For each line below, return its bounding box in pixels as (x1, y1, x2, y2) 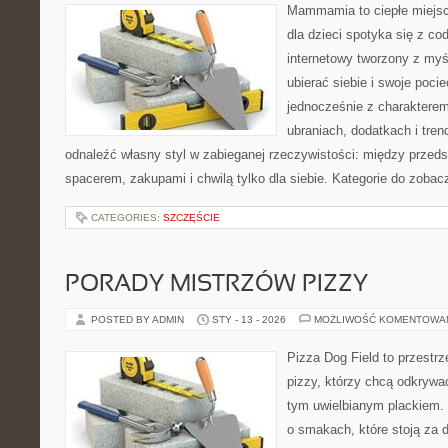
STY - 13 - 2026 (212, 314, 286, 325)
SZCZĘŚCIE (163, 212, 220, 223)
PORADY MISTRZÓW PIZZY (65, 274, 368, 296)
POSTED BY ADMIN (91, 314, 187, 325)
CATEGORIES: (91, 212, 163, 223)
